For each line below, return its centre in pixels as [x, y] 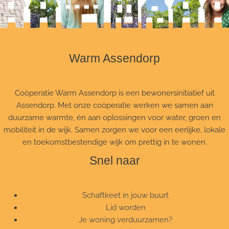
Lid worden [125, 207]
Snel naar [114, 160]
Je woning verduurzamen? [126, 219]
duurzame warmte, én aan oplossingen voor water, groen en [114, 117]
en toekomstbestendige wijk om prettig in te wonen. [114, 142]
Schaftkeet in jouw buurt [126, 195]
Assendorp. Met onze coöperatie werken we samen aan [114, 105]
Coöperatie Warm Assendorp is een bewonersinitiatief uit [114, 93]
